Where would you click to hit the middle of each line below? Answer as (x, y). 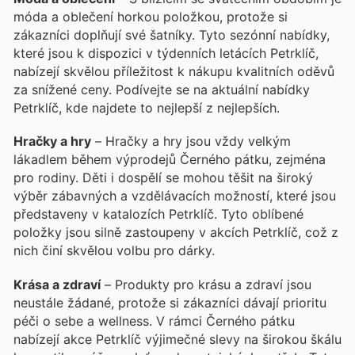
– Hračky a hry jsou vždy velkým (191, 141)
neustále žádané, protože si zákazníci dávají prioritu (170, 302)
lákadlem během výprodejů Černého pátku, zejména (170, 160)
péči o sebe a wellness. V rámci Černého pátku (154, 321)
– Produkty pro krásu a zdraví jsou (206, 284)
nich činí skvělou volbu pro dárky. (114, 251)
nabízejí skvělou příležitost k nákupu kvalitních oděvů (174, 72)
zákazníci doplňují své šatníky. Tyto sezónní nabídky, (172, 35)
